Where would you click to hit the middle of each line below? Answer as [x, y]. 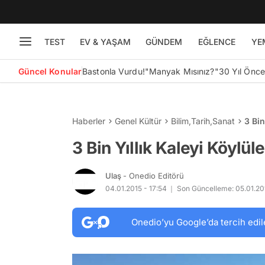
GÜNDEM [164, 41]
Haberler [89, 121]
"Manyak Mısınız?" [182, 71]
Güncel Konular [50, 71]
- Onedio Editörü [153, 175]
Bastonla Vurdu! [114, 71]
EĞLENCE [216, 41]
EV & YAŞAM [105, 41]
